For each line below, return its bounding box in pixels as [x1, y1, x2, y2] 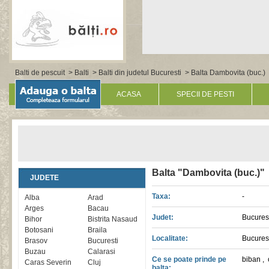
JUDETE [30, 174, 59, 182]
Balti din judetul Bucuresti [98, 68, 181, 77]
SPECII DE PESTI [177, 90, 234, 98]
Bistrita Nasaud [87, 215, 138, 223]
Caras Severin [25, 258, 71, 267]
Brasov [25, 237, 47, 245]
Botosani [25, 226, 53, 234]
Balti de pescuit [15, 68, 65, 77]
